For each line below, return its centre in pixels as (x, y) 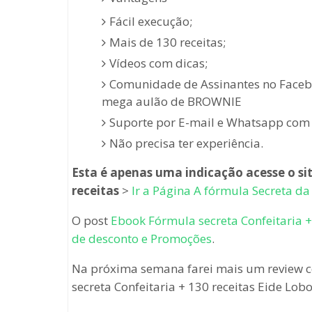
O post (91, 220)
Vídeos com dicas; (158, 63)
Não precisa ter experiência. (186, 143)
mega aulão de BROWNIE (171, 101)
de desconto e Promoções (142, 238)
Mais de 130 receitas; (167, 42)
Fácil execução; (150, 21)
